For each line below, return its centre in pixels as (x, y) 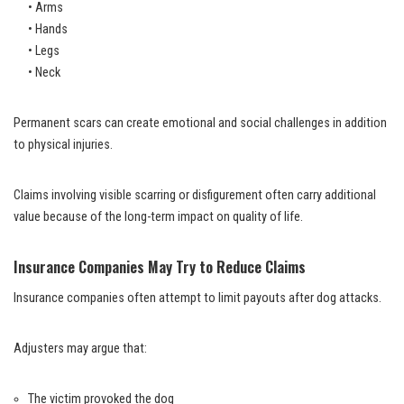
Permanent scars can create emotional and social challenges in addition (200, 123)
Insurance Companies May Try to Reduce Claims (160, 266)
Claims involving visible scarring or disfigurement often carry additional (195, 195)
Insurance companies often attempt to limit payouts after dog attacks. (197, 298)
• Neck (44, 72)
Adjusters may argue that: (80, 348)
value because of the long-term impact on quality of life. (158, 216)
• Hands (48, 29)
